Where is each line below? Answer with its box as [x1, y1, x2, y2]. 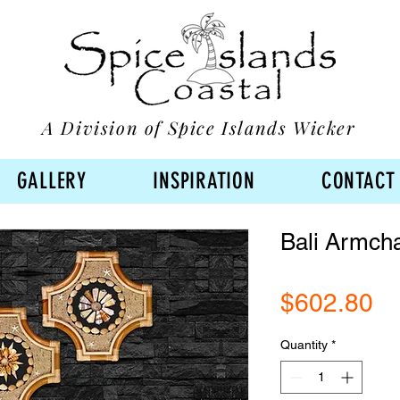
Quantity [280, 337, 328, 352]
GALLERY [16, 168, 87, 195]
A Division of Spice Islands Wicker [42, 114, 356, 139]
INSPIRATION [153, 168, 255, 195]
